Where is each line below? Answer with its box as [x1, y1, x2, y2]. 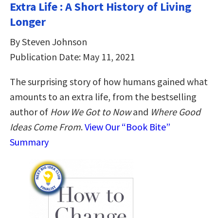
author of [10, 105, 50, 118]
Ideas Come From [10, 120, 81, 133]
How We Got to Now [50, 105, 131, 118]
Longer [10, 14, 46, 29]
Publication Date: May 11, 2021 [10, 50, 135, 63]
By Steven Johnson [10, 35, 87, 48]
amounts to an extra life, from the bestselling [10, 90, 197, 103]
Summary [10, 135, 49, 148]
